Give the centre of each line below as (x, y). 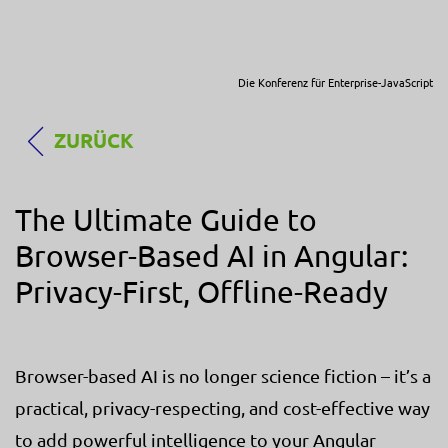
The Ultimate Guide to (166, 219)
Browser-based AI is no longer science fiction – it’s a (223, 375)
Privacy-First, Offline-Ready (201, 291)
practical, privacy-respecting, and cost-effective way (222, 407)
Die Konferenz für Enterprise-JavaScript (335, 82)
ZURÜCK (94, 140)
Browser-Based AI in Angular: (211, 255)
